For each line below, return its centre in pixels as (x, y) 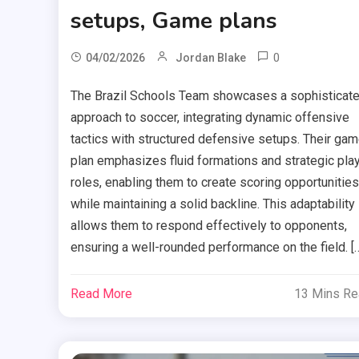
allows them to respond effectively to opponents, (208, 225)
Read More (101, 293)
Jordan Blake (210, 57)
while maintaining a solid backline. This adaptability (212, 204)
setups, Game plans (173, 20)
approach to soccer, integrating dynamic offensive (210, 117)
